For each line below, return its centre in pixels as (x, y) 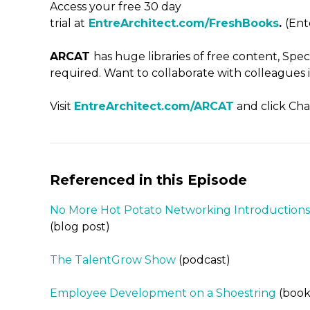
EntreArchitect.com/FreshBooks (184, 23)
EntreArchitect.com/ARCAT (154, 106)
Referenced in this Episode (148, 180)
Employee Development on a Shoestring (163, 293)
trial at (67, 23)
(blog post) (80, 227)
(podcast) (203, 260)
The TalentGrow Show (113, 260)
